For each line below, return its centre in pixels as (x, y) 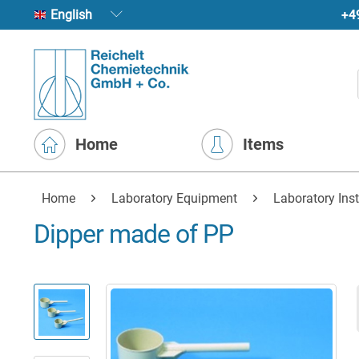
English (121, 15)
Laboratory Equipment (174, 198)
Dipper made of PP (133, 234)
